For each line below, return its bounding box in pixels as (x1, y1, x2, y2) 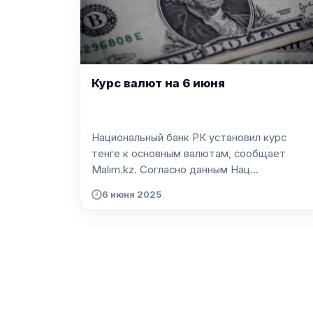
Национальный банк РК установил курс (92, 131, 286, 144)
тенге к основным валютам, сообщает (92, 147, 286, 160)
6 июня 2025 (102, 189, 161, 201)
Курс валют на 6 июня (92, 75, 225, 90)
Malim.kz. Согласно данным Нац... (140, 163, 259, 176)
